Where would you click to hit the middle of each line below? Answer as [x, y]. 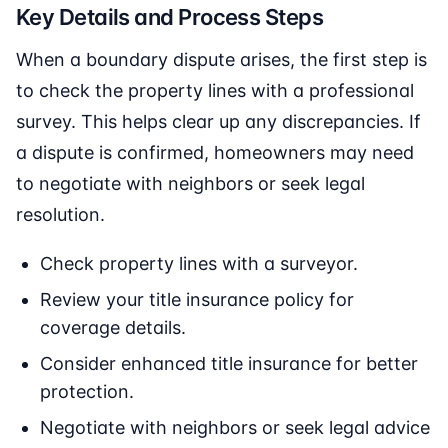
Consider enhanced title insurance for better [229, 364]
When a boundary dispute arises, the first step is [221, 60]
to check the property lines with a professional [215, 91]
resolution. [60, 215]
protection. [87, 392]
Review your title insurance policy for [197, 300]
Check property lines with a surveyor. [199, 264]
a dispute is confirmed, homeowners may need [215, 153]
